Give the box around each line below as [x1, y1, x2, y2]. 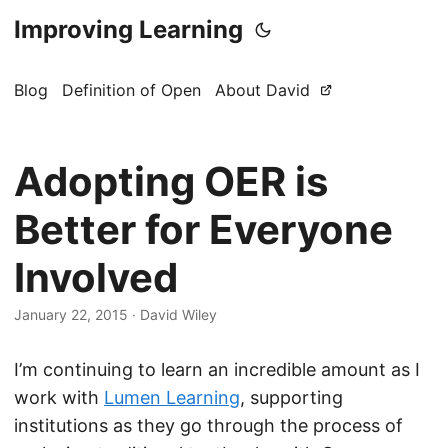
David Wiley [140, 306, 217, 323]
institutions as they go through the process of [14, 415, 403, 436]
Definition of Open [62, 80, 201, 100]
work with [14, 387, 104, 408]
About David [215, 80, 310, 100]
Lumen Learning [104, 387, 240, 408]
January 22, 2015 [14, 306, 128, 323]
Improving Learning [14, 15, 243, 44]
